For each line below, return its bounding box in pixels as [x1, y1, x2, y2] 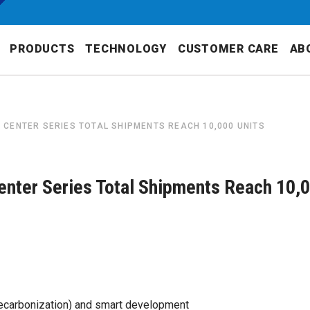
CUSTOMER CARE [177, 42, 279, 55]
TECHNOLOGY [85, 42, 167, 55]
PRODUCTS [10, 42, 75, 55]
